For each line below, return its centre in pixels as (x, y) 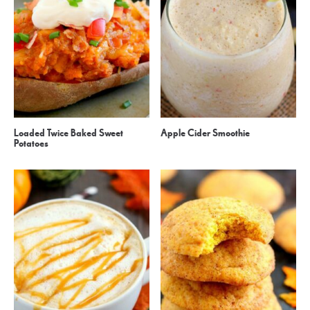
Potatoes (31, 143)
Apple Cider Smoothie (206, 133)
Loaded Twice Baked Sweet (69, 133)
